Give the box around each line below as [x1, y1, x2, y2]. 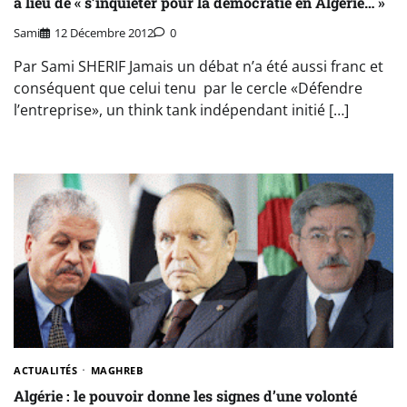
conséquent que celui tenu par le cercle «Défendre [14, 77, 362, 98]
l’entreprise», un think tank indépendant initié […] [14, 99, 349, 120]
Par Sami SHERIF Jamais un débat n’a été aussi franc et [14, 55, 383, 76]
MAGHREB [90, 362, 143, 377]
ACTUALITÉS [14, 362, 77, 377]
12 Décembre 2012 [55, 24, 154, 41]
